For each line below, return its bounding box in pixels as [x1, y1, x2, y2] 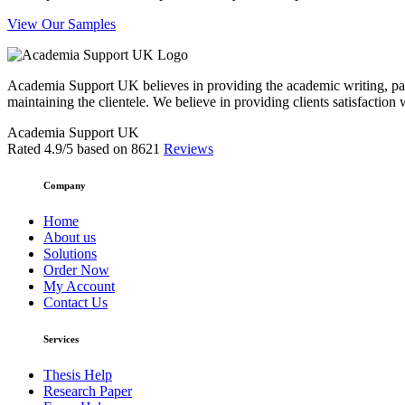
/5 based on [62, 141, 131, 157]
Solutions [43, 246, 97, 262]
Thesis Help [43, 367, 112, 383]
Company [43, 180, 86, 192]
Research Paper [43, 383, 132, 400]
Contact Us [43, 295, 108, 311]
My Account [43, 278, 115, 295]
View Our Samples [7, 16, 116, 33]
